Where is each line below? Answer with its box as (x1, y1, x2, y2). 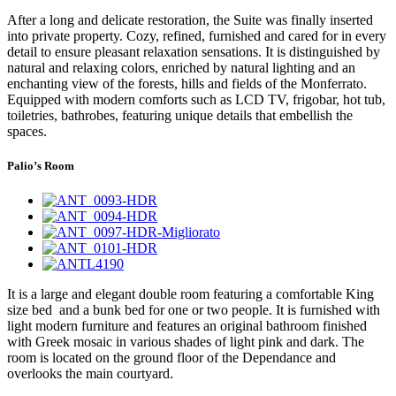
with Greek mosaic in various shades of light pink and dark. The (7, 334, 364, 350)
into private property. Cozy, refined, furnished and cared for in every (7, 27, 386, 43)
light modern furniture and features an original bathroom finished (7, 318, 367, 334)
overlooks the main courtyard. (7, 366, 173, 382)
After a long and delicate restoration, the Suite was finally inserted (7, 11, 373, 27)
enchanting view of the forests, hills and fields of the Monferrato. (7, 75, 367, 91)
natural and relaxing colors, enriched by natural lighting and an (7, 59, 355, 75)
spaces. (7, 123, 47, 139)
